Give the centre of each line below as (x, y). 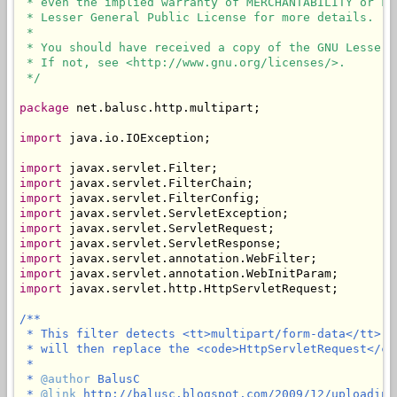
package (44, 107)
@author (66, 378)
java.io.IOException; (136, 137)
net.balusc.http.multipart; (165, 107)
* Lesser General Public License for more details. (197, 17)
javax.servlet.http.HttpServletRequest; (200, 288)
